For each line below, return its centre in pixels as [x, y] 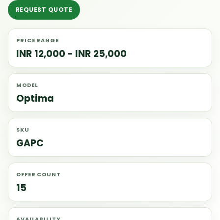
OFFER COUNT [39, 174]
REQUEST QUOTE [44, 10]
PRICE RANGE [38, 40]
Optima [35, 98]
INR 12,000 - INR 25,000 [72, 54]
